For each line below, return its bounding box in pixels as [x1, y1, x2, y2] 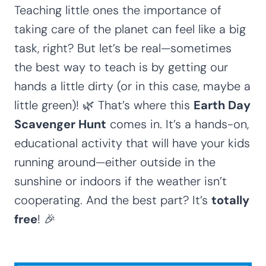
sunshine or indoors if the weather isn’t [14, 173, 227, 189]
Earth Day [194, 97, 251, 113]
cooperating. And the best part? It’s [14, 192, 211, 208]
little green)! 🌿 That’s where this [14, 97, 194, 113]
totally [211, 192, 249, 208]
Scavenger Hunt [14, 116, 106, 132]
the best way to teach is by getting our [14, 59, 228, 75]
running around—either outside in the [14, 154, 216, 170]
